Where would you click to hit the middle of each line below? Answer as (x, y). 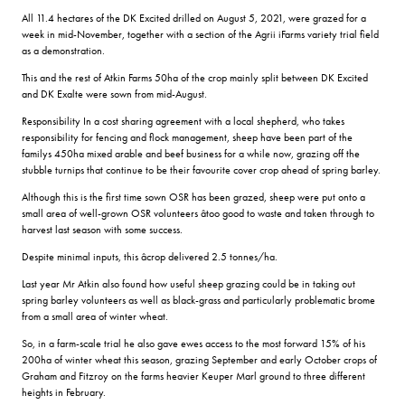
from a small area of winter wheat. (95, 316)
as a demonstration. (63, 50)
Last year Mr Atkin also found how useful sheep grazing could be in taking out (188, 283)
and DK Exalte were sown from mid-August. (114, 94)
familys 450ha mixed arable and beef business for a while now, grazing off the (191, 153)
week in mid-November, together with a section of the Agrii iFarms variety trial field (200, 34)
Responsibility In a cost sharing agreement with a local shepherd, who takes (183, 121)
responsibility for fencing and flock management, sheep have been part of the (187, 137)
